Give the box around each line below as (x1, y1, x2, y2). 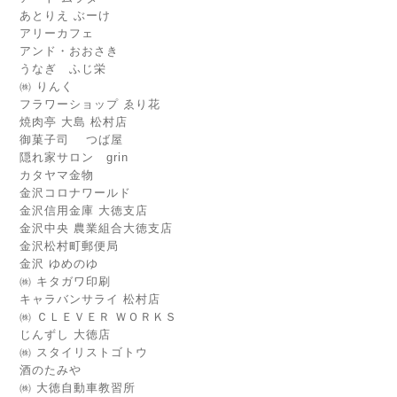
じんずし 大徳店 (19, 327, 111, 341)
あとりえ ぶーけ (19, 8, 111, 22)
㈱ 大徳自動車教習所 (19, 380, 136, 394)
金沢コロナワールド (19, 185, 144, 199)
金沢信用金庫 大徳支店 (19, 203, 148, 217)
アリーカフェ (19, 26, 94, 40)
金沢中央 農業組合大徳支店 (19, 221, 173, 235)
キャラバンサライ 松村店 (19, 292, 160, 306)
